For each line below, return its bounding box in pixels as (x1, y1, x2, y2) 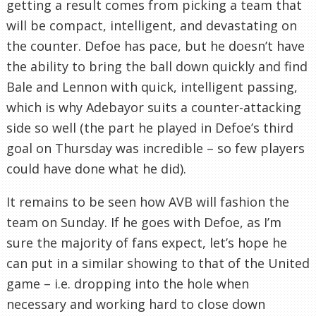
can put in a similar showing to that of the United (6, 254, 310, 272)
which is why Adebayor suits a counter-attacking (6, 98, 301, 116)
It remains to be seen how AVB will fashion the (6, 193, 289, 210)
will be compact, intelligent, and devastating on (6, 16, 297, 34)
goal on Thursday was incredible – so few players (6, 139, 305, 157)
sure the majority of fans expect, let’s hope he (6, 233, 287, 251)
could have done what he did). (6, 159, 186, 177)
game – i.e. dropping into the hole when (6, 274, 249, 292)
